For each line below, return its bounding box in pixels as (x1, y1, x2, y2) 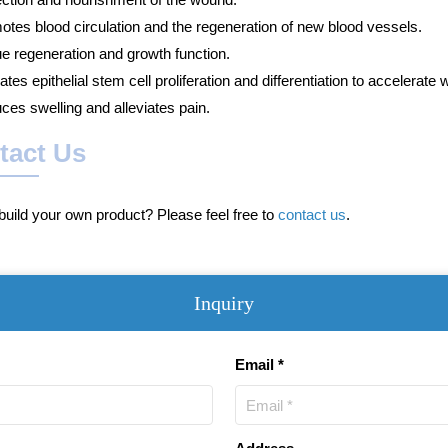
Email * (235, 356, 285, 373)
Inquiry (194, 292, 254, 314)
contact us (278, 205, 347, 223)
